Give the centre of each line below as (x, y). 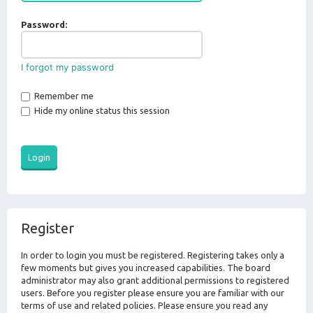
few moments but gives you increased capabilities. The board (146, 268)
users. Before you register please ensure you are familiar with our (153, 293)
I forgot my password (67, 67)
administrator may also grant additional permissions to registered (155, 280)
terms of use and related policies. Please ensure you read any (144, 305)
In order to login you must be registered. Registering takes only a (153, 255)
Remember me (63, 96)
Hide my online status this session (101, 110)
